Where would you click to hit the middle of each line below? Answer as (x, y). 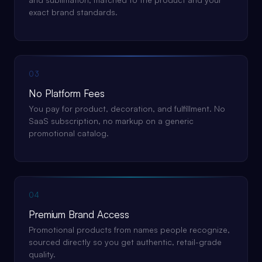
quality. (42, 254)
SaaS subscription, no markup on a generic (111, 121)
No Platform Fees (67, 93)
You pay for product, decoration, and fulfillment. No (127, 108)
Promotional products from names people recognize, (129, 230)
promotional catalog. (69, 133)
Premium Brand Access (79, 214)
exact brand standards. (73, 12)
